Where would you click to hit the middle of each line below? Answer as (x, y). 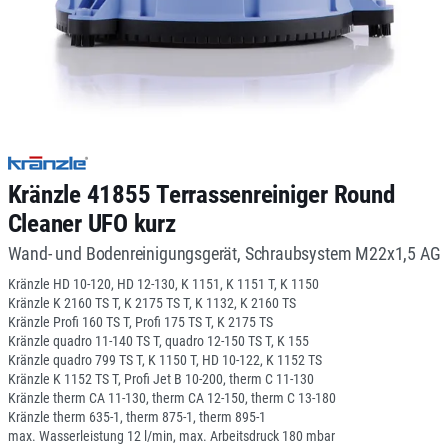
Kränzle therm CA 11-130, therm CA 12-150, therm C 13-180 (171, 398)
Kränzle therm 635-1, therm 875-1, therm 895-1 (136, 417)
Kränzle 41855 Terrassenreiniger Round (201, 194)
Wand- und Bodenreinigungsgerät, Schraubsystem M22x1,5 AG (224, 253)
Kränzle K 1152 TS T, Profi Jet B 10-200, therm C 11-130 (160, 379)
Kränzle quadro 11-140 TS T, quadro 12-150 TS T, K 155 (158, 341)
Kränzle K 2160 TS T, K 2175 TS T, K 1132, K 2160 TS (151, 303)
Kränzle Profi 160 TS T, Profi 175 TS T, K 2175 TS (140, 322)
